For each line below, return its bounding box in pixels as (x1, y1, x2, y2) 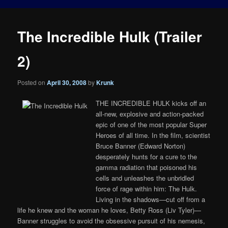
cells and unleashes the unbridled (96, 173, 194, 183)
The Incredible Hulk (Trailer (17, 26, 203, 47)
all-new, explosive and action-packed (96, 108, 204, 119)
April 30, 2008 (47, 77, 87, 87)
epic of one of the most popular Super (96, 119, 207, 129)
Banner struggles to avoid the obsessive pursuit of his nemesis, (17, 215, 206, 225)
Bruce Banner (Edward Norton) (96, 140, 186, 151)
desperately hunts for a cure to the (96, 151, 197, 161)
